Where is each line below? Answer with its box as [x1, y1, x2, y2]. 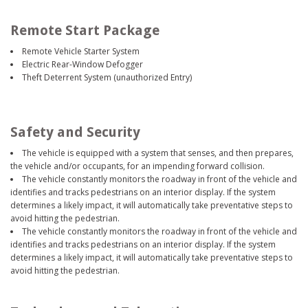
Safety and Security [10, 123, 140, 140]
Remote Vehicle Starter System [22, 45, 140, 57]
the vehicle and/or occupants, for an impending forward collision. [10, 159, 265, 172]
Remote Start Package [10, 21, 159, 38]
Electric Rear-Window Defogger [22, 58, 143, 70]
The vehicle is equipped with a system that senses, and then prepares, [22, 146, 294, 159]
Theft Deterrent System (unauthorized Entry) [22, 71, 192, 83]
